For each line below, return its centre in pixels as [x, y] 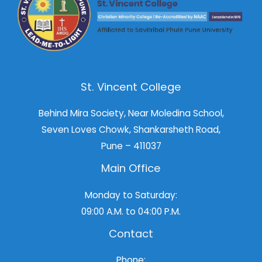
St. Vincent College [131, 87]
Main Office [131, 168]
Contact [131, 233]
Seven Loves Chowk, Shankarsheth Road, [131, 130]
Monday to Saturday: [131, 195]
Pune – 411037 [131, 146]
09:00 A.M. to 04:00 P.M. [131, 211]
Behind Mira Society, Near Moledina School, [131, 113]
